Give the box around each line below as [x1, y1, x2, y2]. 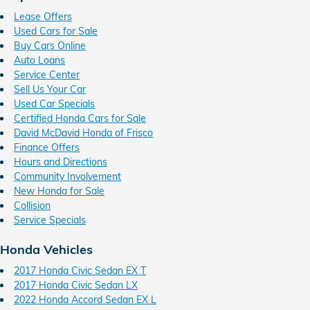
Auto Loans [14, 53, 65, 66]
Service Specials [14, 213, 86, 226]
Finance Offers [14, 140, 80, 154]
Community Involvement [14, 170, 121, 183]
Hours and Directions [14, 155, 107, 168]
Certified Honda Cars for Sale [14, 111, 146, 125]
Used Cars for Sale [14, 24, 98, 37]
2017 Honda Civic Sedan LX [14, 279, 138, 291]
